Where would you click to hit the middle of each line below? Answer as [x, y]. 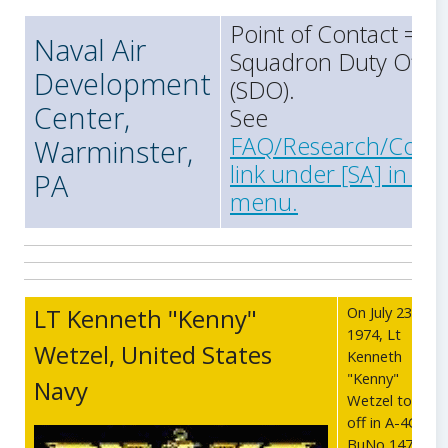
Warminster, [113, 152]
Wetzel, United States [153, 355]
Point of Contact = [323, 34]
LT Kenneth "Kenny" [145, 319]
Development [122, 84]
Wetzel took [387, 400]
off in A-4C [382, 422]
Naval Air [90, 50]
